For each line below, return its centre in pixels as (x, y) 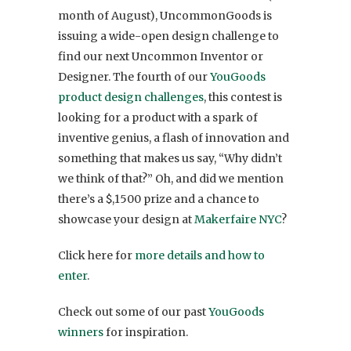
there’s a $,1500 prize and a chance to (159, 199)
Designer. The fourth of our (134, 76)
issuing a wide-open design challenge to (168, 36)
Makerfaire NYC (238, 219)
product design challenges (131, 97)
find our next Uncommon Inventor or (161, 56)
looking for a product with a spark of (158, 117)
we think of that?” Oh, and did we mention (171, 178)
